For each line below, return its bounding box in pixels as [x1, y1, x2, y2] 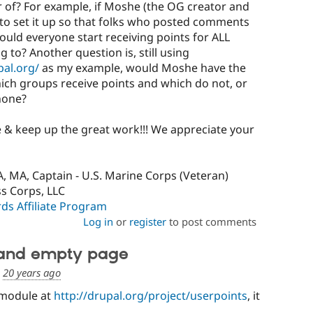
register [129, 214, 166, 228]
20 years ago [3, 265, 61, 280]
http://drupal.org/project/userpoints [54, 288, 247, 304]
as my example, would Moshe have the [38, 59, 246, 75]
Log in [82, 214, 113, 228]
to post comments [166, 214, 256, 228]
